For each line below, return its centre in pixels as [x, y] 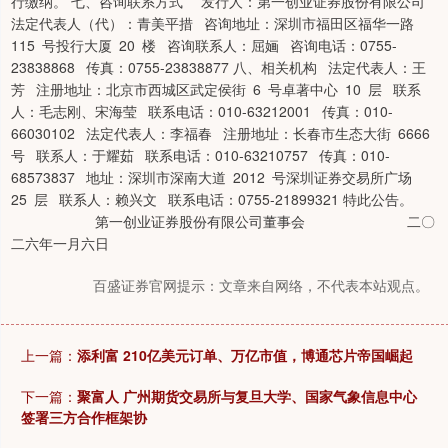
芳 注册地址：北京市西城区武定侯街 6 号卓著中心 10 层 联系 [216, 89]
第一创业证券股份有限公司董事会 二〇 [223, 221]
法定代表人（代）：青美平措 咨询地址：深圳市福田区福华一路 [216, 23]
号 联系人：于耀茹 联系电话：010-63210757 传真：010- [200, 155]
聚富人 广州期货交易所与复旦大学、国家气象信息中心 [247, 396]
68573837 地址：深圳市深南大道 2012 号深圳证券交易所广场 [215, 177]
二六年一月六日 [60, 243]
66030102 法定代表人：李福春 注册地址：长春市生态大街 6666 [224, 133]
